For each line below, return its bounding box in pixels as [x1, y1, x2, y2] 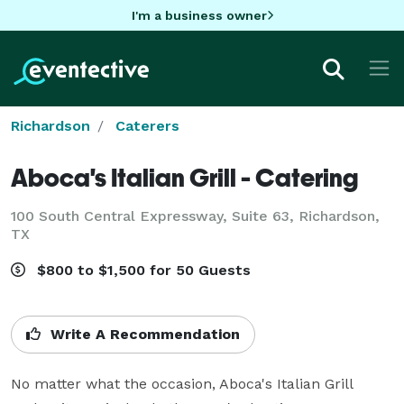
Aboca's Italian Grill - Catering [11, 161, 358, 192]
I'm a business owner [131, 7, 267, 23]
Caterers [115, 116, 179, 134]
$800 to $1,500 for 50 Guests [32, 261, 251, 279]
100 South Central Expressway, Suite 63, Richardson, [11, 207, 380, 225]
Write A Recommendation [46, 325, 240, 343]
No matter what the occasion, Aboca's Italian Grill [11, 374, 353, 392]
